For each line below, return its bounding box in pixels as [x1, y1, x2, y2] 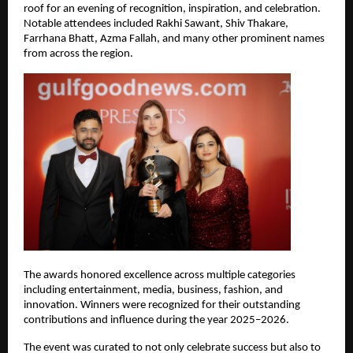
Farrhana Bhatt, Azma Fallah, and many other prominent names [24, 32, 325, 45]
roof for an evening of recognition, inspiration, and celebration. [24, 2, 321, 15]
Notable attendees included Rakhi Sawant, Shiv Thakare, [24, 17, 288, 30]
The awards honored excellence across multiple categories [24, 269, 295, 282]
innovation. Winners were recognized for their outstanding [24, 299, 300, 312]
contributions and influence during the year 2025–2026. [24, 314, 289, 327]
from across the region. [24, 47, 133, 60]
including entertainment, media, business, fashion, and [24, 284, 283, 297]
